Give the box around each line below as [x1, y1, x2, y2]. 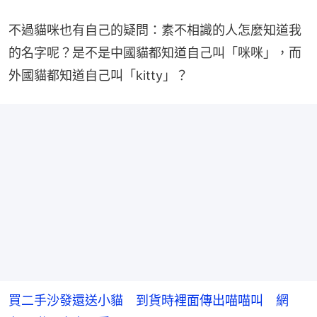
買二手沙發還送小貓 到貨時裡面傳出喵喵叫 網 [8, 292, 289, 308]
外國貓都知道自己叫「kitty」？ [8, 67, 188, 83]
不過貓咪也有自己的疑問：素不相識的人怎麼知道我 [8, 22, 301, 38]
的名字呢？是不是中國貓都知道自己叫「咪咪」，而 [8, 45, 301, 60]
